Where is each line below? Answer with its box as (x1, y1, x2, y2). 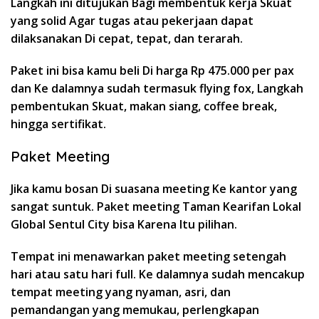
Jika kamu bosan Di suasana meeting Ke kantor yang (11, 180, 297, 197)
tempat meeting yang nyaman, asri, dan (11, 283, 231, 300)
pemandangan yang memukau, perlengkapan (11, 301, 259, 318)
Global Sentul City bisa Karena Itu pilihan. (11, 216, 237, 232)
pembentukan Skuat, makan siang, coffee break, (11, 98, 277, 114)
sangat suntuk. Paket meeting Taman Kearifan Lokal (11, 198, 301, 214)
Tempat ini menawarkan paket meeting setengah (11, 248, 286, 264)
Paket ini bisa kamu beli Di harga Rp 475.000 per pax (11, 62, 294, 78)
